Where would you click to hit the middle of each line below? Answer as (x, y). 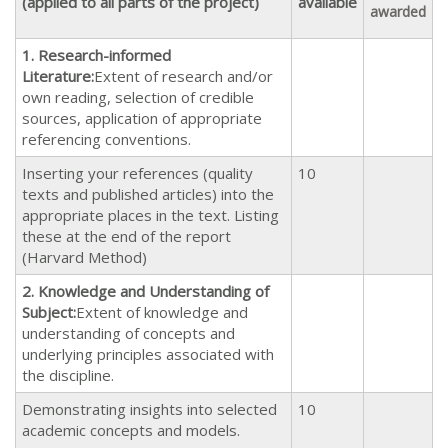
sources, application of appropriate (142, 117)
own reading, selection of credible (138, 96)
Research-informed (104, 54)
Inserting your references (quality (137, 172)
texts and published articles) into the (148, 193)
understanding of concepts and (128, 332)
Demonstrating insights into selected (149, 408)
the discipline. (68, 374)
